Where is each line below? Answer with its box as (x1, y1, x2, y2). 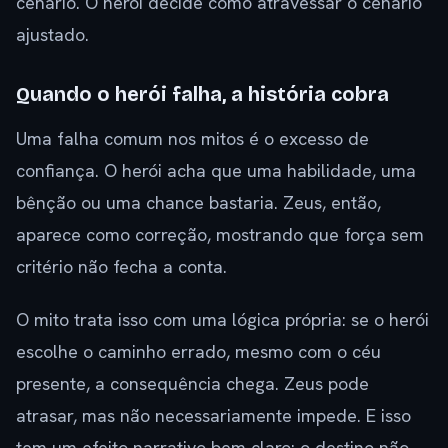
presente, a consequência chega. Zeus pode (16, 372, 369, 396)
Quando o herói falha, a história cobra (16, 82, 389, 107)
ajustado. (16, 23, 89, 47)
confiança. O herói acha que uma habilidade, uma (16, 159, 416, 183)
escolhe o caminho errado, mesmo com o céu (16, 340, 381, 364)
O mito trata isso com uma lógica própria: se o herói (16, 308, 429, 332)
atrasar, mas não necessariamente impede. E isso (16, 404, 411, 428)
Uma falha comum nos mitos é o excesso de (16, 127, 369, 151)
